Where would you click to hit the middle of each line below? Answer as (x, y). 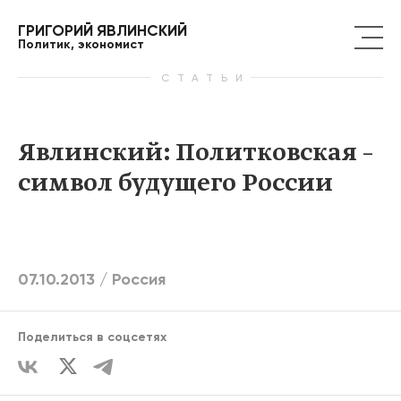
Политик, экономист (81, 44)
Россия (139, 280)
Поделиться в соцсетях (92, 337)
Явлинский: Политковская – (196, 153)
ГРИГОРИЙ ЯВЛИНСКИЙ (102, 30)
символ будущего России (175, 183)
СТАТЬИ (200, 78)
